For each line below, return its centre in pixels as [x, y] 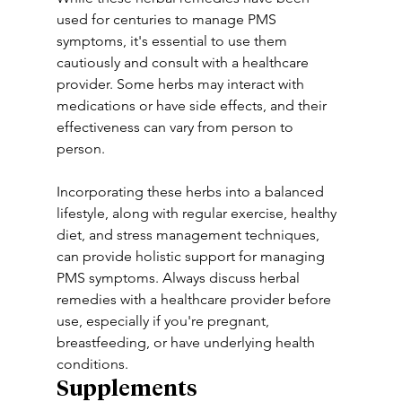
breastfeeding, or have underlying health [187, 342]
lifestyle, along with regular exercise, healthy [198, 213]
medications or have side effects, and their [193, 105]
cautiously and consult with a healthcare [184, 62]
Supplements [127, 389]
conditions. [92, 364]
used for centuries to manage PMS [168, 19]
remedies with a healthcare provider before [195, 299]
